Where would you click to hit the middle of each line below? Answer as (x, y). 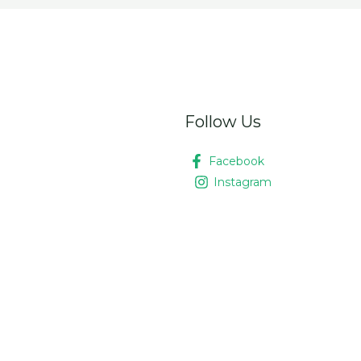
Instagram (242, 183)
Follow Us (222, 122)
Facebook (236, 162)
